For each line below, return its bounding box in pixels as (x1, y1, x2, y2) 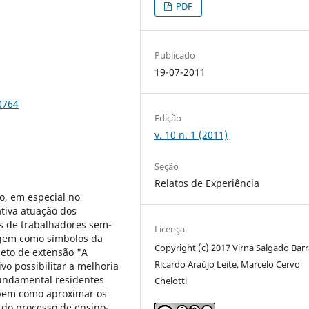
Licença (154, 223, 186, 235)
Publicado (154, 48, 196, 61)
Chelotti (154, 275, 188, 287)
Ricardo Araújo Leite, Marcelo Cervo (154, 258, 301, 270)
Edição (154, 111, 182, 124)
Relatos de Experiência (154, 176, 260, 190)
